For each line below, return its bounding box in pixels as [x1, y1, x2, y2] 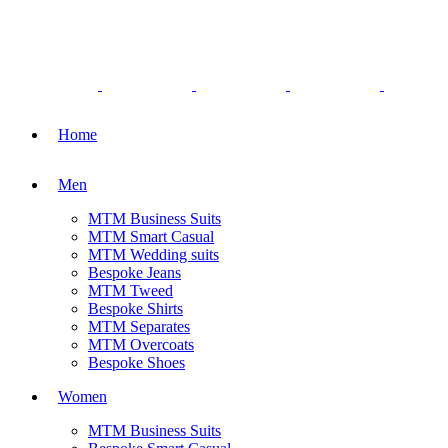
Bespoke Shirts [88, 300, 183, 317]
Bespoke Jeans [88, 264, 181, 281]
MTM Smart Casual [88, 228, 214, 245]
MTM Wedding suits [88, 246, 219, 263]
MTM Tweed [88, 282, 173, 299]
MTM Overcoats [88, 336, 194, 353]
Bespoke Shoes [88, 354, 185, 371]
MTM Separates [88, 318, 190, 335]
